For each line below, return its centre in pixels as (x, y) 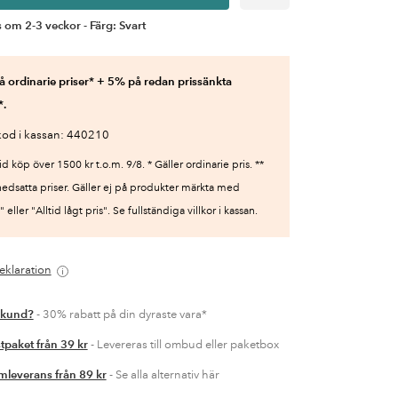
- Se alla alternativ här (163, 375)
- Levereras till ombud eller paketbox (183, 345)
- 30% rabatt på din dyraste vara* (120, 314)
